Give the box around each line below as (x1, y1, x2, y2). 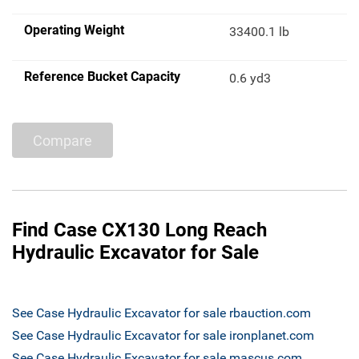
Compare (33, 131, 92, 149)
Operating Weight (24, 22, 124, 38)
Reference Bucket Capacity (24, 69, 180, 85)
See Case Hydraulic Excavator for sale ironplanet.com (12, 328, 314, 344)
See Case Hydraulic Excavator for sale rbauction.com (12, 305, 311, 321)
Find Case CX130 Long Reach (12, 219, 267, 242)
